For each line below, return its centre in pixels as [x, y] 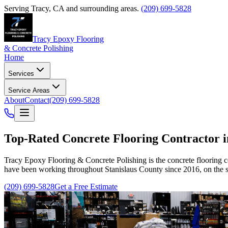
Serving [18, 8]
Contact [37, 100]
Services [21, 74]
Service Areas [29, 90]
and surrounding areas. [102, 8]
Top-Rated [32, 138]
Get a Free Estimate [86, 186]
